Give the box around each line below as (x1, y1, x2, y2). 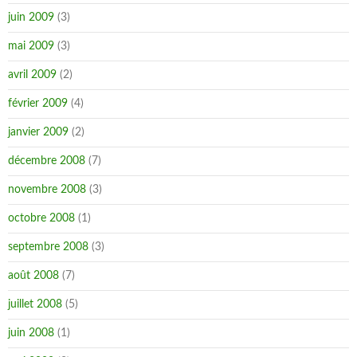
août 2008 (8, 270, 59, 281)
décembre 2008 (8, 155, 85, 167)
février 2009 (8, 98, 68, 109)
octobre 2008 (8, 213, 75, 224)
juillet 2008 (8, 299, 62, 310)
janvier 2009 (8, 127, 69, 138)
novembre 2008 (8, 184, 86, 195)
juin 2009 (8, 12, 54, 23)
